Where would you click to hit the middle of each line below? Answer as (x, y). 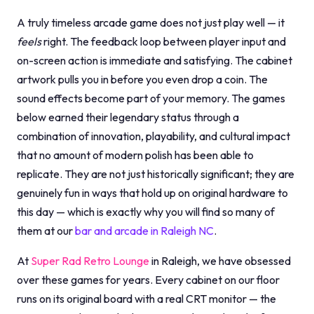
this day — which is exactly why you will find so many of (146, 212)
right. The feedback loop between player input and (164, 41)
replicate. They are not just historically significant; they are (156, 174)
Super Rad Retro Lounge (90, 261)
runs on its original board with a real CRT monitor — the (146, 299)
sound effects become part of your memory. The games (151, 98)
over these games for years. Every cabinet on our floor (148, 280)
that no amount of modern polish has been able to (135, 155)
